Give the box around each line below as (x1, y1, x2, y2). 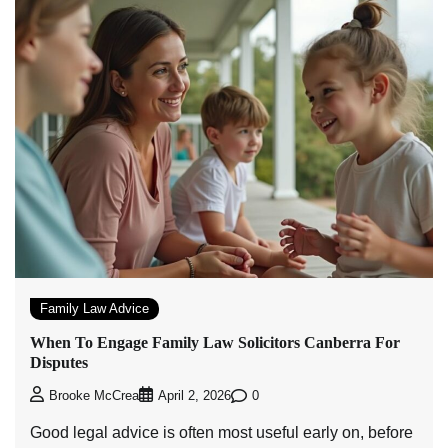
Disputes (30, 353, 88, 371)
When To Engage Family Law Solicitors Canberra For (30, 333, 400, 351)
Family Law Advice (40, 300, 149, 316)
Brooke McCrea (49, 389, 139, 404)
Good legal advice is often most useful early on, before (30, 424, 413, 442)
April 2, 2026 (158, 389, 231, 404)
